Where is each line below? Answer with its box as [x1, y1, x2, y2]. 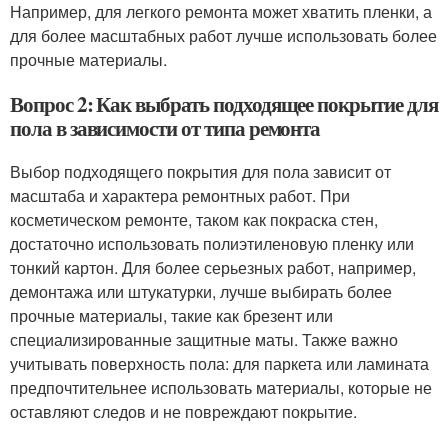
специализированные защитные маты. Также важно [10, 328, 398, 351]
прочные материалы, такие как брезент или [10, 304, 333, 327]
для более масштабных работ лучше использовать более [10, 24, 437, 47]
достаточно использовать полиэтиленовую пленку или [10, 232, 414, 255]
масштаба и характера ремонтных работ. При [10, 184, 350, 207]
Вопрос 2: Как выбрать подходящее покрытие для [10, 89, 438, 119]
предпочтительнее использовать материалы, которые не [10, 376, 432, 399]
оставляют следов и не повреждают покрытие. [10, 400, 357, 423]
